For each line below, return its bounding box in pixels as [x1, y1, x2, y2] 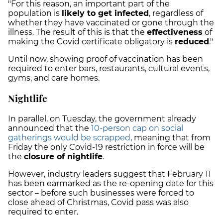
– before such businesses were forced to [35, 188, 194, 198]
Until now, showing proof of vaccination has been [8, 54, 203, 64]
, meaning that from [130, 132, 211, 142]
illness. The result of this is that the [8, 27, 147, 37]
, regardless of [149, 8, 203, 18]
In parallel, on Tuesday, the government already [8, 113, 196, 123]
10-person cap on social [91, 123, 183, 133]
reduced [175, 37, 209, 47]
